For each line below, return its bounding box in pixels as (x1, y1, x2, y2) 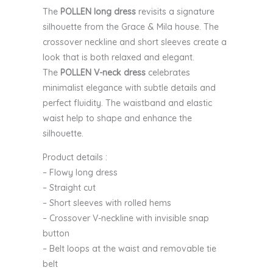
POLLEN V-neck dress (60, 67, 146, 79)
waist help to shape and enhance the (43, 113, 192, 124)
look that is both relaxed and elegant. (43, 52, 194, 63)
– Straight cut (43, 182, 96, 194)
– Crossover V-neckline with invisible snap (43, 213, 209, 224)
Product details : (43, 152, 107, 163)
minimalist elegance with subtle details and (43, 82, 216, 94)
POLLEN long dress (60, 6, 136, 18)
